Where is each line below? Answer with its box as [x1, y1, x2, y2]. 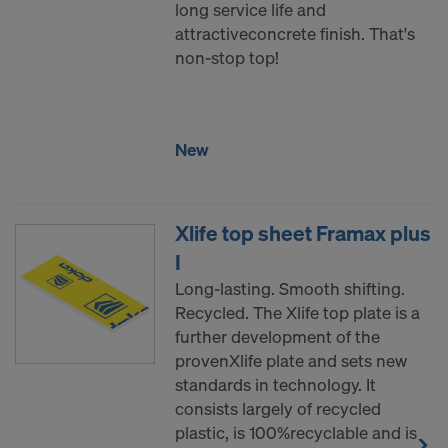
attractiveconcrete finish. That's [175, 22, 415, 46]
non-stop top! [175, 46, 279, 70]
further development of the [175, 325, 380, 349]
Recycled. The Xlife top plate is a [175, 301, 420, 325]
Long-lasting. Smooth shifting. [175, 277, 405, 301]
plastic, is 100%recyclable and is [175, 421, 417, 445]
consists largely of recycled [175, 397, 381, 421]
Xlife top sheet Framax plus [175, 219, 431, 248]
